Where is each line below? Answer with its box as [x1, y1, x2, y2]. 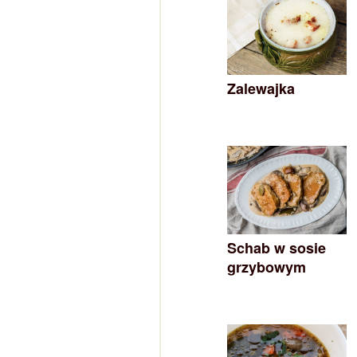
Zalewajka [227, 78, 295, 100]
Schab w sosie [227, 237, 326, 259]
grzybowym [227, 257, 306, 278]
